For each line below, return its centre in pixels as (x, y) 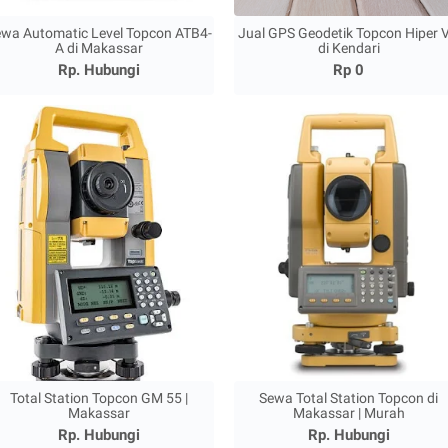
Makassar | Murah (348, 413)
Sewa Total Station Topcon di (349, 398)
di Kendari (348, 48)
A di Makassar (99, 48)
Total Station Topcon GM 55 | (99, 398)
